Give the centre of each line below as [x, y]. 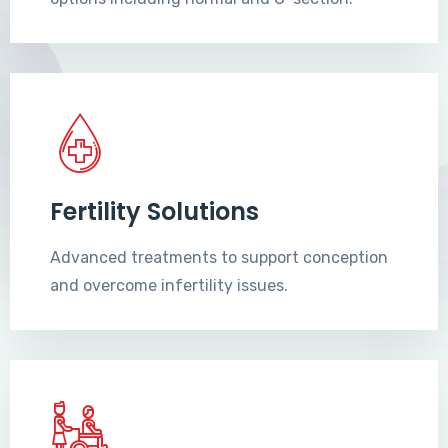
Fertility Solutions [154, 212]
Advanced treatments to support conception [219, 258]
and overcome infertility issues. [169, 286]
